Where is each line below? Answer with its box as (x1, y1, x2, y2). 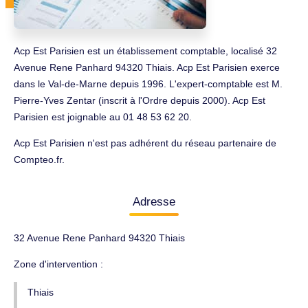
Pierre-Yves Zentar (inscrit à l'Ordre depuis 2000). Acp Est (14, 95, 265, 106)
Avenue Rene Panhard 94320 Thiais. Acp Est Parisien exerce (14, 62, 280, 73)
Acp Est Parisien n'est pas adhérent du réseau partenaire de (14, 137, 276, 148)
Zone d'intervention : (14, 258, 103, 269)
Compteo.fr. (14, 154, 65, 165)
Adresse (133, 195, 175, 208)
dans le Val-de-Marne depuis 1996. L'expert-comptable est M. (14, 78, 283, 89)
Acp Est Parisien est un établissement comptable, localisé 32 (14, 45, 277, 56)
